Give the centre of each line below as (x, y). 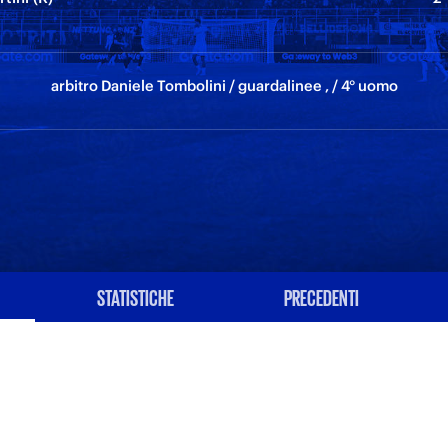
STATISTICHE (135, 296)
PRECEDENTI (321, 296)
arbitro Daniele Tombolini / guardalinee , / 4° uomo (224, 85)
